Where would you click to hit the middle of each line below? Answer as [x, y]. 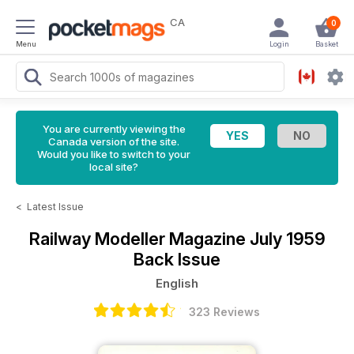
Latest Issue [55, 207]
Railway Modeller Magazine [139, 239]
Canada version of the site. [114, 141]
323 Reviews [224, 312]
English [177, 283]
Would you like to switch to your [114, 154]
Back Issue [177, 259]
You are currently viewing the [114, 129]
